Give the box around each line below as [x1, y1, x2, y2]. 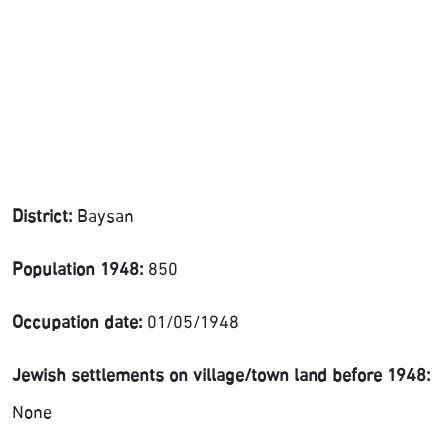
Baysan [72, 203, 134, 233]
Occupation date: [12, 309, 142, 339]
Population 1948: [12, 256, 143, 286]
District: [12, 203, 72, 233]
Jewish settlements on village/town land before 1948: [12, 362, 430, 392]
